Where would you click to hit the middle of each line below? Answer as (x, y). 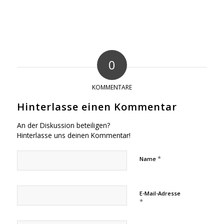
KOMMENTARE (112, 87)
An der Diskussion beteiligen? (63, 125)
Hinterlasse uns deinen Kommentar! (73, 135)
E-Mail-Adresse (160, 193)
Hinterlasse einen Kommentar (97, 106)
